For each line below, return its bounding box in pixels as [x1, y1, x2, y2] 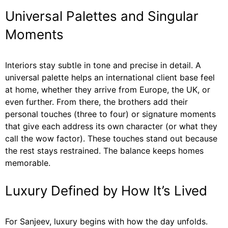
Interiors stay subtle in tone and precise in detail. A [5, 60, 201, 70]
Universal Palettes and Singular [5, 8, 198, 24]
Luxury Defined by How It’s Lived [5, 182, 207, 198]
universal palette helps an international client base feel [5, 72, 215, 82]
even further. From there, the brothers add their [5, 96, 188, 107]
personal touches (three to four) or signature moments [5, 108, 216, 119]
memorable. [5, 157, 50, 168]
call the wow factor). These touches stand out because [5, 133, 217, 144]
